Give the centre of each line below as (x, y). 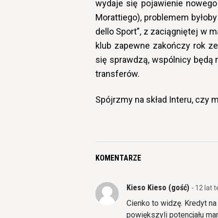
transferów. (118, 74)
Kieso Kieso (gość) (159, 188)
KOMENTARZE (118, 158)
